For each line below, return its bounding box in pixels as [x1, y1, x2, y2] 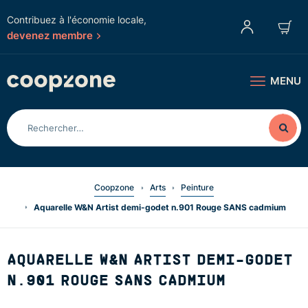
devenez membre [7, 27, 93, 43]
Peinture [181, 181, 214, 193]
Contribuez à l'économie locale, [7, 13, 146, 26]
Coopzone [94, 181, 134, 193]
